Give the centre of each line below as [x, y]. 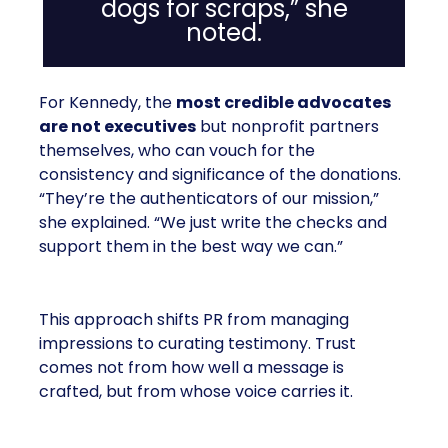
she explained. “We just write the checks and [213, 222]
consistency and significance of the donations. [220, 174]
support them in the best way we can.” [191, 246]
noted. [224, 32]
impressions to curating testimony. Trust [197, 343]
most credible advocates [283, 102]
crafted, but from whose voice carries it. [196, 391]
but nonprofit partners [287, 126]
